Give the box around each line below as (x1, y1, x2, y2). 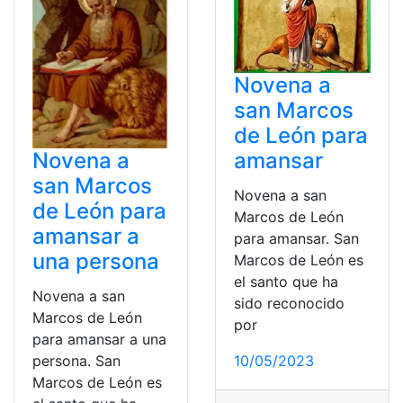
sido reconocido (234, 293, 345, 312)
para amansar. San (234, 228, 359, 247)
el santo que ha (234, 272, 338, 291)
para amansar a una (32, 330, 166, 349)
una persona (32, 248, 159, 275)
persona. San (32, 352, 121, 371)
